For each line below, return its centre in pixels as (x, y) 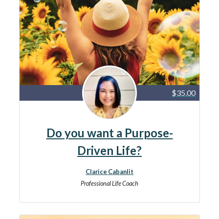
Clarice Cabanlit (109, 172)
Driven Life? (109, 150)
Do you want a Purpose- (109, 133)
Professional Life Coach (109, 183)
